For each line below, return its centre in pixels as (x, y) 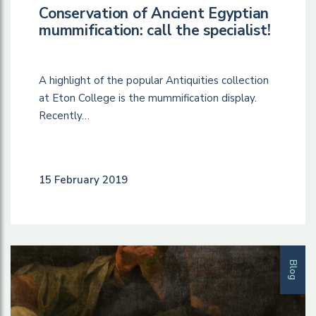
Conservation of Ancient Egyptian (154, 13)
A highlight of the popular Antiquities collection (154, 80)
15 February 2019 (83, 180)
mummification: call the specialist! (155, 30)
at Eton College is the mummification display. (148, 98)
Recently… (64, 115)
